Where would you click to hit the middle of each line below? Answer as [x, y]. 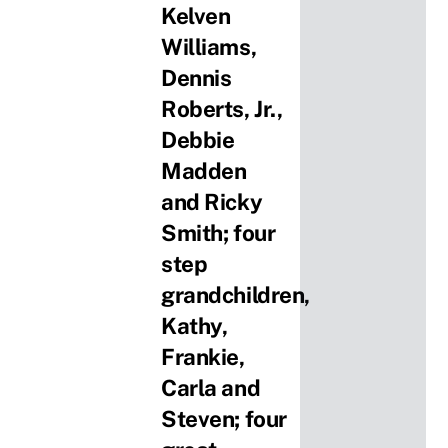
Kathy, [194, 325]
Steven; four [224, 418]
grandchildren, [235, 294]
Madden [204, 170]
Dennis [196, 77]
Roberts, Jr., [222, 108]
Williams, [209, 46]
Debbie [198, 139]
